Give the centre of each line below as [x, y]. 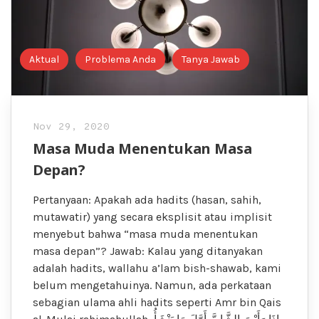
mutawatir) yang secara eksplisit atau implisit [152, 217]
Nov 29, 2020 [71, 127]
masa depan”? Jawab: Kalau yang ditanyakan [148, 251]
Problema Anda [121, 60]
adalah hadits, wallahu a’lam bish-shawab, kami [157, 268]
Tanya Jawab [211, 60]
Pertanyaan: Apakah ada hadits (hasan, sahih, [147, 200]
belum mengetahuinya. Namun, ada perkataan [152, 286]
